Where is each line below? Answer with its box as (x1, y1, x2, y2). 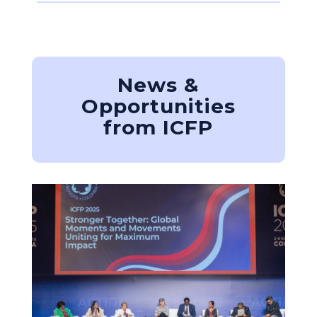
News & (117, 73, 200, 98)
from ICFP (103, 115, 214, 140)
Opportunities (81, 94, 236, 119)
